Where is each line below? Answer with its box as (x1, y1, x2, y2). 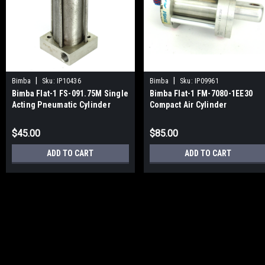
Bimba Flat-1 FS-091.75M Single (11, 88, 129, 98)
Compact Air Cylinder (149, 99, 227, 109)
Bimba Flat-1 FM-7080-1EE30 (149, 88, 253, 98)
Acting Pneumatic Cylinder (11, 99, 111, 109)
